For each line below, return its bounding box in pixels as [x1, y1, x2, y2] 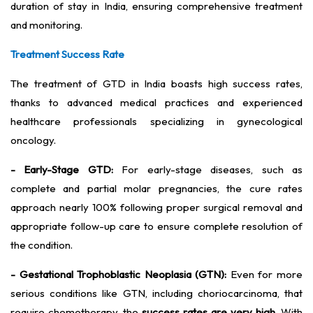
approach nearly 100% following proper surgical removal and [10, 201, 303, 214]
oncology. [10, 133, 56, 147]
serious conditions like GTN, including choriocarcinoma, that [10, 286, 303, 300]
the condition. [10, 238, 73, 252]
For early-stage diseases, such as [112, 163, 303, 177]
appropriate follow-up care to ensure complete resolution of [10, 219, 303, 233]
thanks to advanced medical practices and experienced [10, 96, 303, 110]
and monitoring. [10, 18, 82, 32]
